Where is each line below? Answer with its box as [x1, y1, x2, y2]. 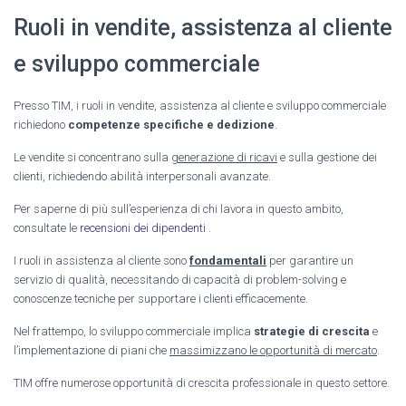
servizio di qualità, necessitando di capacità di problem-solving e [14, 272, 346, 286]
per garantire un [266, 253, 353, 267]
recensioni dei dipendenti [80, 220, 208, 235]
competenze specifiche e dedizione [68, 117, 275, 131]
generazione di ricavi [171, 150, 277, 164]
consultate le [14, 220, 80, 235]
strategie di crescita [254, 324, 370, 338]
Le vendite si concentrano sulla [14, 150, 171, 164]
